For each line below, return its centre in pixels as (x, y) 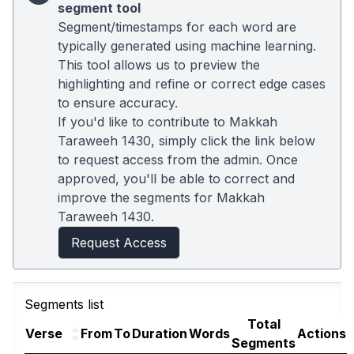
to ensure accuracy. (118, 103)
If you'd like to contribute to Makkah (168, 122)
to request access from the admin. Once (178, 160)
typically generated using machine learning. (187, 46)
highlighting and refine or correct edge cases (192, 84)
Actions (322, 333)
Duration (160, 333)
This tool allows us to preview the (159, 65)
